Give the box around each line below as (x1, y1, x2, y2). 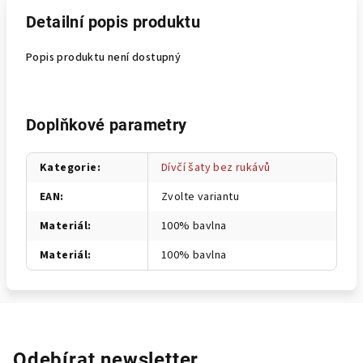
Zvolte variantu (161, 189, 239, 205)
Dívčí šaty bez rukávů (161, 160, 271, 176)
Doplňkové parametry (26, 115, 187, 135)
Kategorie (40, 160, 97, 176)
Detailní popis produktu (26, 12, 201, 32)
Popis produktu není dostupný (26, 49, 181, 66)
